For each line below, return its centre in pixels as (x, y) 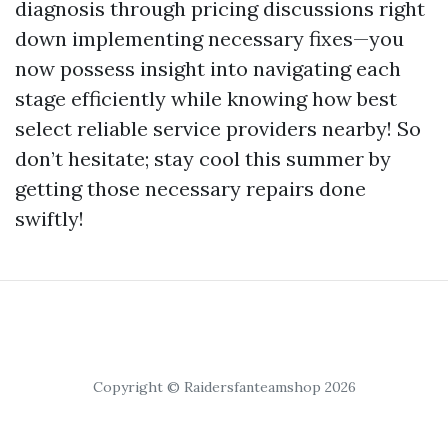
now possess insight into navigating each (208, 68)
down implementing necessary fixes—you (209, 38)
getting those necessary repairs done (190, 188)
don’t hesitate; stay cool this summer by (203, 158)
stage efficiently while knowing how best (206, 98)
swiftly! (49, 218)
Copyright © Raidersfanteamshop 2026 (224, 386)
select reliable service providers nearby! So (218, 128)
